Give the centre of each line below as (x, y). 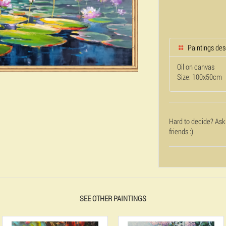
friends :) (181, 131)
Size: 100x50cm (200, 77)
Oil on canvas (196, 67)
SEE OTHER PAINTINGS (113, 198)
